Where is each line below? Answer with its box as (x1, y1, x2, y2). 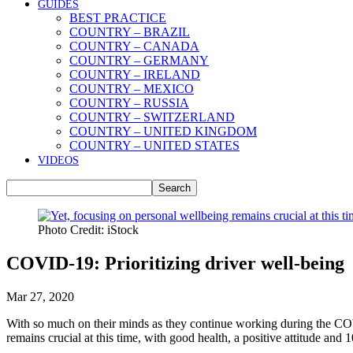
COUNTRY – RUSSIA (69, 96, 189, 110)
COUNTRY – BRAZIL (69, 25, 190, 39)
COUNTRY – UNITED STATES (69, 139, 240, 152)
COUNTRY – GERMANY (69, 54, 209, 67)
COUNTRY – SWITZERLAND (69, 110, 235, 124)
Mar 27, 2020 (6, 289, 74, 303)
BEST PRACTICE (69, 11, 166, 24)
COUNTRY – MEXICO (69, 82, 194, 95)
